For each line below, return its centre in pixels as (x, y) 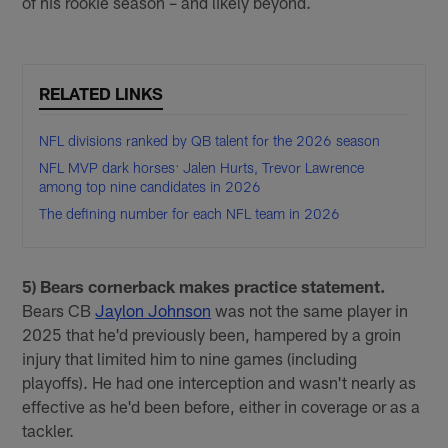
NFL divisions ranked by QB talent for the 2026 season (210, 141)
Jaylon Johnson (153, 310)
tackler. (48, 430)
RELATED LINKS (101, 93)
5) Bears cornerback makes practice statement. (204, 286)
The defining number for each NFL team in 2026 (190, 214)
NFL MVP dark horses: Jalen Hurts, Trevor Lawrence (202, 168)
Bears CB (59, 310)
